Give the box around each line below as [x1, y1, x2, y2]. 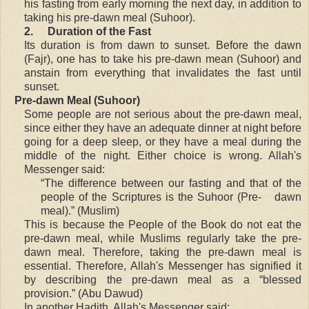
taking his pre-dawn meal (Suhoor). [24, 11, 195, 23]
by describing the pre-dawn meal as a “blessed [24, 273, 301, 286]
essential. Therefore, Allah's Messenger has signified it [24, 259, 301, 272]
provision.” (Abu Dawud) [24, 287, 143, 299]
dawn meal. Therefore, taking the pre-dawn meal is [24, 246, 301, 258]
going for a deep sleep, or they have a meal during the [24, 135, 301, 148]
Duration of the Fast [48, 25, 151, 37]
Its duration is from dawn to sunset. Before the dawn [24, 39, 301, 51]
